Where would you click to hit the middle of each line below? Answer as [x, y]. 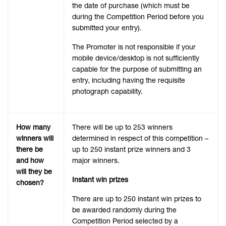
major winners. [96, 161]
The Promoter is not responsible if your [134, 47]
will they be [34, 172]
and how [30, 161]
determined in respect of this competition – [140, 138]
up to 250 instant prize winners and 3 [131, 150]
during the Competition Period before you [138, 17]
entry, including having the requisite [129, 80]
